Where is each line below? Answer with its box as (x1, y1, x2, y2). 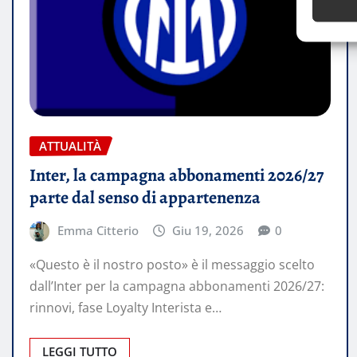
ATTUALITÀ (39, 138, 101, 155)
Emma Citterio (57, 222, 139, 238)
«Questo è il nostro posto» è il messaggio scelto (29, 256, 315, 274)
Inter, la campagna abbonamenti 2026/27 (29, 163, 324, 187)
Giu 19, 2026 (172, 222, 245, 238)
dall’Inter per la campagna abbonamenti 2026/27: (29, 277, 324, 296)
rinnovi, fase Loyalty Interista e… (29, 299, 222, 317)
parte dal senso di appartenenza (29, 185, 261, 210)
